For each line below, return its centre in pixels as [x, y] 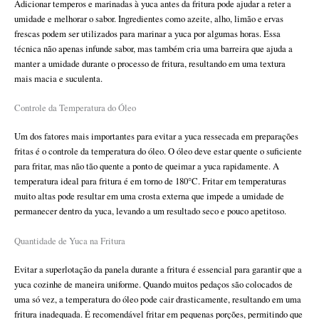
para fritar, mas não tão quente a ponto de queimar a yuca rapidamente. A [147, 167]
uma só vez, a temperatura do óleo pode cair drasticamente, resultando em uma [158, 299]
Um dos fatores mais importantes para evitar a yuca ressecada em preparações [156, 137]
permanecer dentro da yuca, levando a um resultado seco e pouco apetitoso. [150, 211]
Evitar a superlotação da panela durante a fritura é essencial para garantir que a [158, 269]
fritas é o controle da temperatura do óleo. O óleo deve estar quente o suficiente [158, 152]
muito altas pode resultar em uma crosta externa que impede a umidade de [149, 197]
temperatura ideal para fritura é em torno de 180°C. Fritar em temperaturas [150, 182]
